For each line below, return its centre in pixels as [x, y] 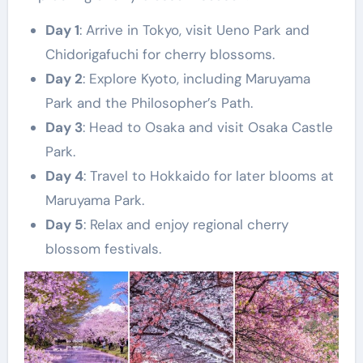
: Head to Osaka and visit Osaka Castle [207, 127]
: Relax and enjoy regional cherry [186, 224]
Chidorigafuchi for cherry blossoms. [160, 54]
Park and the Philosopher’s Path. [149, 102]
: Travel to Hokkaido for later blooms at [208, 175]
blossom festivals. [103, 248]
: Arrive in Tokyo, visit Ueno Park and [194, 30]
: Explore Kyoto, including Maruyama [196, 78]
